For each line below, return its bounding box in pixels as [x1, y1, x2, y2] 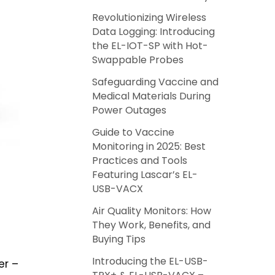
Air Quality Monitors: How [92, 203, 212, 218]
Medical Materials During [92, 89, 211, 104]
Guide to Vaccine [92, 125, 175, 140]
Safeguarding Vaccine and [92, 75, 219, 90]
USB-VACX [92, 182, 144, 196]
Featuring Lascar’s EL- [92, 168, 198, 182]
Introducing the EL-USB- [92, 254, 209, 268]
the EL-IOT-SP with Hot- [92, 39, 209, 53]
